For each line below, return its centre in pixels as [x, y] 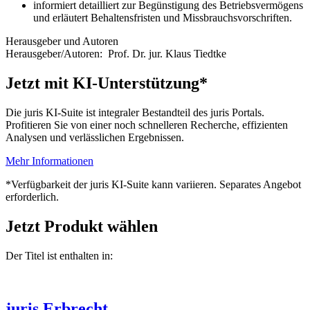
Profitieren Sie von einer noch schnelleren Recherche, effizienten [147, 125]
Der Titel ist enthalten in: [59, 255]
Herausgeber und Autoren [62, 42]
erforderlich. [32, 197]
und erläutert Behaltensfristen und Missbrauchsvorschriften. [163, 18]
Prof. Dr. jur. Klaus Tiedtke [167, 54]
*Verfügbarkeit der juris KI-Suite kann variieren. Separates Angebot [153, 184]
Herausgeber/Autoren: [57, 54]
